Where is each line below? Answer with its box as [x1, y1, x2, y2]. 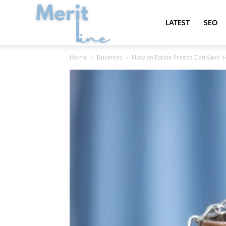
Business [97, 53, 122, 62]
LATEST [165, 18, 190, 27]
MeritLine [137, 17, 167, 27]
